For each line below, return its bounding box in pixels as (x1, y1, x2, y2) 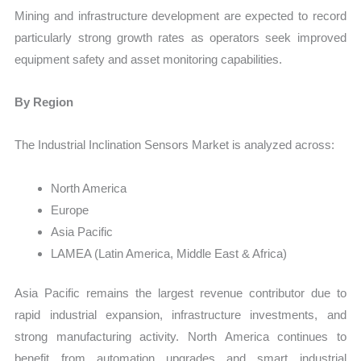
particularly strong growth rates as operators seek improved (15, 30, 346, 44)
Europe (51, 202, 89, 217)
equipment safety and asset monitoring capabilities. (15, 52, 283, 66)
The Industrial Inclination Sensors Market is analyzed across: (15, 138, 335, 152)
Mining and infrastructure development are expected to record (15, 8, 346, 23)
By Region (15, 95, 74, 110)
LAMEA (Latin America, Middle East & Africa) (51, 246, 288, 260)
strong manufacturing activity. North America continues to (15, 330, 346, 344)
